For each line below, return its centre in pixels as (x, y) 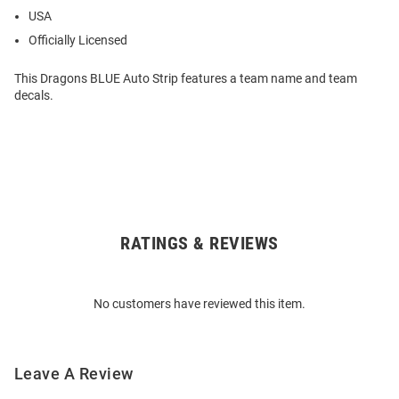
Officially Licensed (78, 40)
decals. (34, 95)
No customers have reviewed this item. (199, 303)
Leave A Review (74, 373)
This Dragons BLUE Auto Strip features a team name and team (186, 78)
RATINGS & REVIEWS (199, 243)
